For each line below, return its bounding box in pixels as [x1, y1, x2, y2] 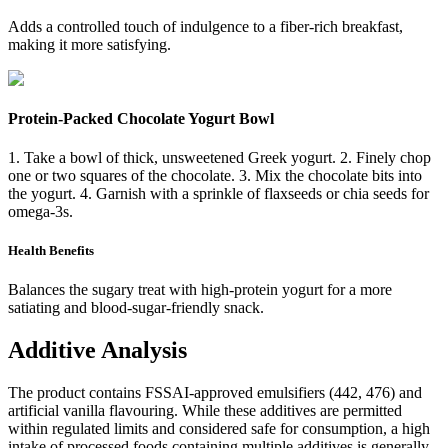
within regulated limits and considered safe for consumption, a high [8, 419, 430, 437]
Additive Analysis [8, 337, 187, 364]
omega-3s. [8, 202, 73, 220]
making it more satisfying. [8, 36, 171, 54]
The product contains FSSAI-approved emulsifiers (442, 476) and [8, 383, 422, 401]
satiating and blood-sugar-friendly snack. [8, 299, 264, 317]
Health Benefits [8, 242, 94, 258]
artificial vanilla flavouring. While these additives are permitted [8, 401, 402, 419]
